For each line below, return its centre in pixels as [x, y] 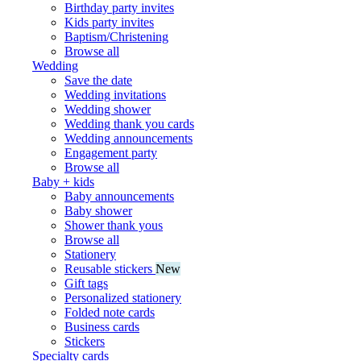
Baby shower [98, 210]
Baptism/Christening [116, 36]
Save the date [98, 80]
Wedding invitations [115, 94]
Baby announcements [119, 196]
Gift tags [86, 283]
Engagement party [111, 152]
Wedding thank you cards [129, 123]
